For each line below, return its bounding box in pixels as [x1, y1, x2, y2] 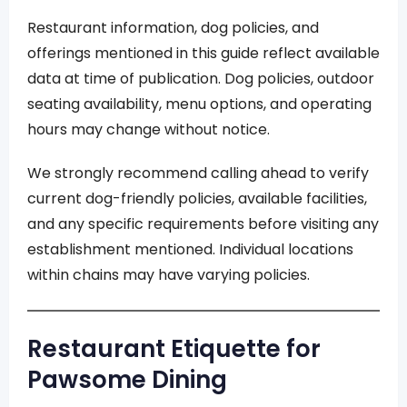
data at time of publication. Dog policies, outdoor [27, 68, 374, 89]
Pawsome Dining [27, 363, 227, 396]
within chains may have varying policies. [27, 264, 310, 285]
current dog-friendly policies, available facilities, [27, 188, 367, 209]
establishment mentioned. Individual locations [27, 239, 353, 260]
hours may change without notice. [27, 119, 270, 140]
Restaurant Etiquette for [27, 333, 321, 365]
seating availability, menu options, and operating [27, 94, 372, 114]
